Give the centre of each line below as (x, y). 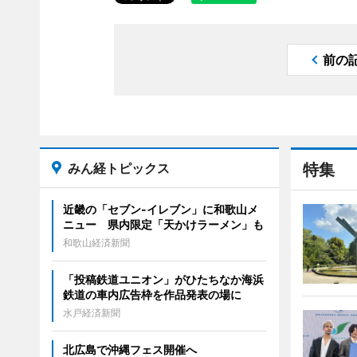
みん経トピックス (118, 168)
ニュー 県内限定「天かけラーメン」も (163, 224)
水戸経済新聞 (91, 313)
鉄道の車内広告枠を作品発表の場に (157, 294)
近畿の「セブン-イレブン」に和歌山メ (160, 209)
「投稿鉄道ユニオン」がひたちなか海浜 (163, 279)
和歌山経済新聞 (96, 243)
